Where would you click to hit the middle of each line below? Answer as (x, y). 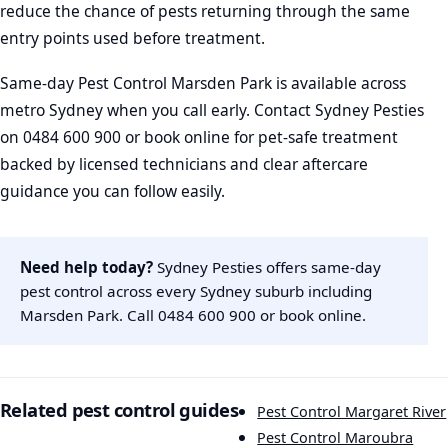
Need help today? (86, 267)
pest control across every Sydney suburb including (196, 291)
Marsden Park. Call (89, 315)
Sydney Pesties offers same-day (267, 267)
